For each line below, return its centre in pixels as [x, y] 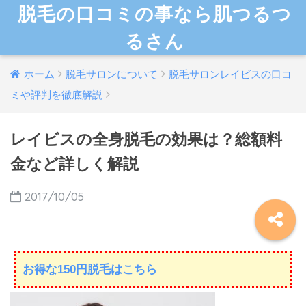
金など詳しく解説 [74, 164]
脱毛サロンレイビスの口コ [230, 74]
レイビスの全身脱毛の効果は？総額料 [146, 139]
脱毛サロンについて [112, 74]
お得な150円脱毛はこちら [90, 269]
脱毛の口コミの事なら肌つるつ [154, 14]
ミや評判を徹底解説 [56, 95]
